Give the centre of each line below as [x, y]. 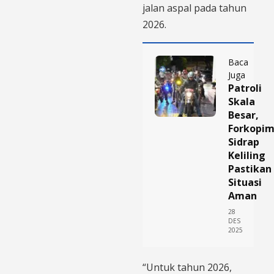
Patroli [245, 88]
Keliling [247, 155]
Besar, [243, 115]
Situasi [245, 182]
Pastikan [250, 168]
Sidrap [244, 142]
